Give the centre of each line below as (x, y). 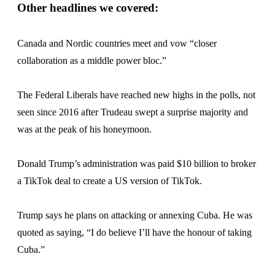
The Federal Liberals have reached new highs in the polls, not (136, 95)
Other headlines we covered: (88, 8)
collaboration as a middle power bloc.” (92, 60)
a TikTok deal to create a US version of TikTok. (110, 181)
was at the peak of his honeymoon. (84, 129)
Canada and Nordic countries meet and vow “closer (117, 43)
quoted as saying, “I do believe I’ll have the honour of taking (134, 232)
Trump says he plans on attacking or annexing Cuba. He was (135, 215)
